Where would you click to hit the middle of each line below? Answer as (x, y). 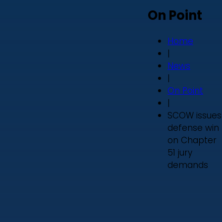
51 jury (180, 153)
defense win (193, 128)
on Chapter (192, 140)
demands (188, 165)
